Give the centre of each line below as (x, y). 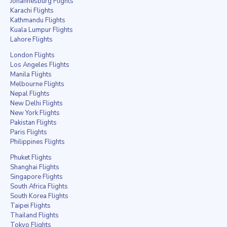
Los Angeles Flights (40, 65)
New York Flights (35, 113)
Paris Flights (29, 133)
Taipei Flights (30, 206)
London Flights (32, 55)
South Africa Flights (39, 187)
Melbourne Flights (37, 84)
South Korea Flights (39, 196)
